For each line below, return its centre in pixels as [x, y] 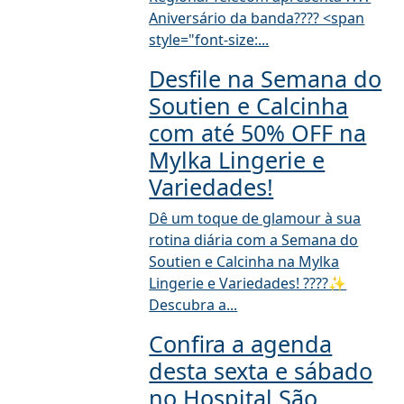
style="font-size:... [209, 40]
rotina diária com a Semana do [254, 240]
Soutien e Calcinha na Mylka [244, 262]
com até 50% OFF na [258, 133]
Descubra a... [193, 305]
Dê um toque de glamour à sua [255, 218]
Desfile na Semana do [266, 78]
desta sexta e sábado [261, 371]
